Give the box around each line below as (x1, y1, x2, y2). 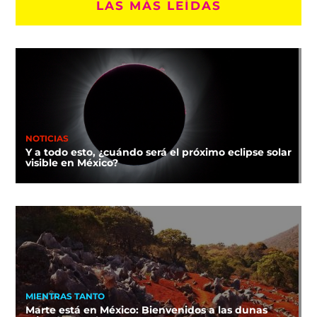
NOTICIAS (25, 134, 69, 144)
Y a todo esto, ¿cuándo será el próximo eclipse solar (25, 145, 292, 158)
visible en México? (25, 156, 118, 169)
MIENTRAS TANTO (25, 292, 105, 302)
